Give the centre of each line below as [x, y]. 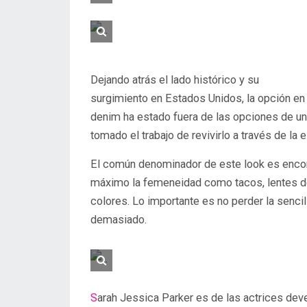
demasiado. [119, 220]
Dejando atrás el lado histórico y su [175, 80]
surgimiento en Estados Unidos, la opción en [198, 98]
